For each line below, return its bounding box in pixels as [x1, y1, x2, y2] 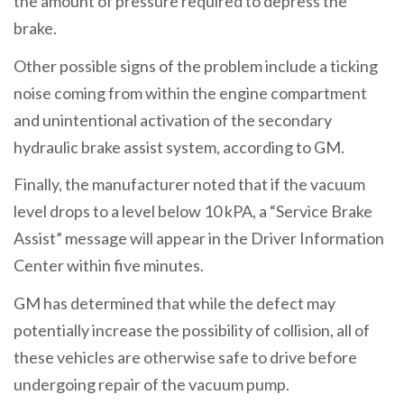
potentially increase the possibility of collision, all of [14, 319, 370, 340]
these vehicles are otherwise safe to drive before [14, 346, 357, 367]
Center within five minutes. [14, 255, 204, 276]
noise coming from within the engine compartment [14, 82, 367, 103]
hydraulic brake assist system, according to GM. [14, 136, 344, 157]
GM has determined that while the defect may [14, 292, 335, 313]
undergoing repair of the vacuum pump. [14, 373, 289, 394]
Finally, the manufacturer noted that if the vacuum [14, 174, 365, 195]
